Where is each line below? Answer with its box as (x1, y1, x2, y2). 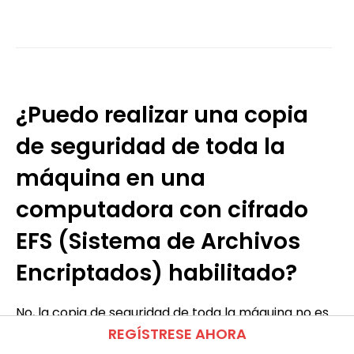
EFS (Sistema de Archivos (16, 225, 300, 257)
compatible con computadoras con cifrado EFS (16, 328, 311, 347)
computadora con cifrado (16, 194, 308, 225)
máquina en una (16, 162, 205, 194)
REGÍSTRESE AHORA (107, 324, 247, 344)
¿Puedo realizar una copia (16, 99, 308, 130)
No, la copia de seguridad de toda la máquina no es (16, 303, 329, 322)
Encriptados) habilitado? (16, 257, 297, 288)
